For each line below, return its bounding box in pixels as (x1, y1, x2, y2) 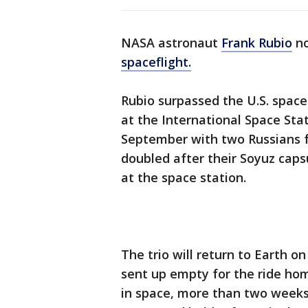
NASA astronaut (121, 34, 221, 52)
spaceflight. (121, 54, 191, 71)
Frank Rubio (221, 34, 292, 52)
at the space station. (121, 169, 246, 186)
